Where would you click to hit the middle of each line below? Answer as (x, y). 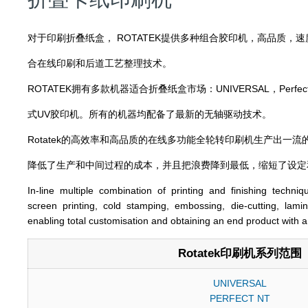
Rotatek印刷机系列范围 (240, 254)
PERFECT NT (240, 299)
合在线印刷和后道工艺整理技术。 (99, 64)
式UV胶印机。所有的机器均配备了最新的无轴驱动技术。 (149, 114)
